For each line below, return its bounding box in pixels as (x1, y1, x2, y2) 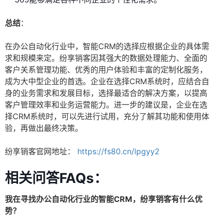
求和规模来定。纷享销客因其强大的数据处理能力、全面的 (5, 53, 207, 63)
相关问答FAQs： (5, 170, 108, 187)
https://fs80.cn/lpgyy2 (77, 146, 160, 157)
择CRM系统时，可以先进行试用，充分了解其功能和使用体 (5, 111, 209, 122)
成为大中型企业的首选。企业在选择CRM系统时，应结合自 (5, 76, 209, 87)
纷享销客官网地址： (5, 146, 75, 157)
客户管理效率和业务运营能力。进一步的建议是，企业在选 (5, 100, 207, 110)
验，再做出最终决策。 (5, 123, 83, 133)
